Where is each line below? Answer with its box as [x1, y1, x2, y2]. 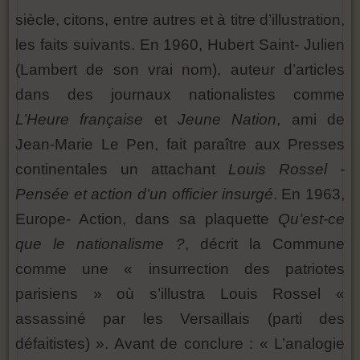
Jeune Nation [178, 111, 277, 129]
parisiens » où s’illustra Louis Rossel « [15, 285, 345, 303]
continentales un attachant [15, 161, 228, 178]
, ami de [276, 111, 346, 129]
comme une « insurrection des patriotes [15, 260, 345, 278]
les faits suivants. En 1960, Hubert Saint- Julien [15, 36, 345, 54]
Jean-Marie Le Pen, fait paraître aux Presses [15, 136, 345, 153]
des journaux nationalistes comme [67, 86, 345, 104]
